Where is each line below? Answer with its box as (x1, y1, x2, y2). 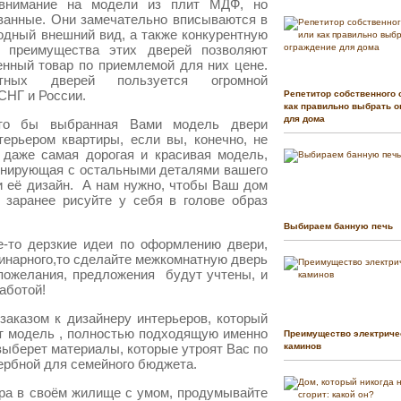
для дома (284, 114, 325, 124)
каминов (284, 341, 321, 352)
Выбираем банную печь (284, 221, 393, 232)
